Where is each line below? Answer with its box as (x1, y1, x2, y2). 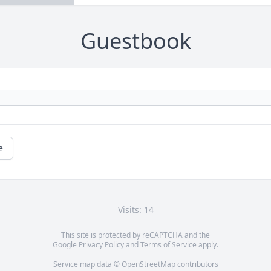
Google (53, 240, 79, 250)
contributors (175, 259, 218, 270)
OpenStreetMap (121, 259, 175, 270)
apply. (197, 240, 218, 250)
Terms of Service (140, 240, 197, 250)
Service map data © (53, 259, 122, 270)
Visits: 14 (117, 204, 154, 216)
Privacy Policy (79, 240, 124, 250)
